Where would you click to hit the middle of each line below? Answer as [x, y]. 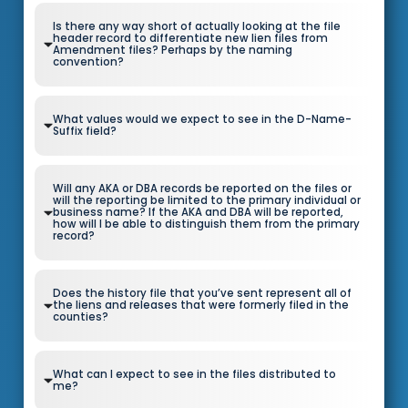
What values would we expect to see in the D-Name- [202, 119]
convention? [88, 61]
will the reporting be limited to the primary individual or [206, 200]
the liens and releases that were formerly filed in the [200, 305]
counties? [80, 316]
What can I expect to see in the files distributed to [194, 374]
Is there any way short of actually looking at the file [196, 26]
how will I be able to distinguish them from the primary [206, 224]
